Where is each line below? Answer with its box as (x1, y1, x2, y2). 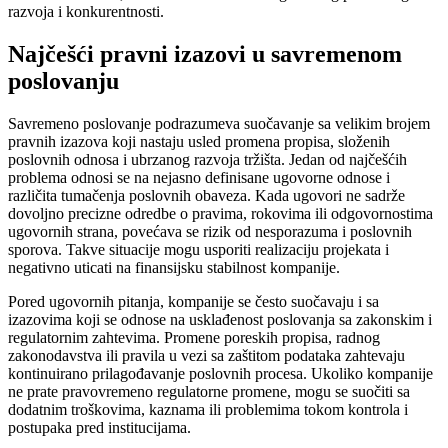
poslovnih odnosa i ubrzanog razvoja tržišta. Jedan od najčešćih (8, 151, 407, 169)
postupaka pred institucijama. (8, 419, 191, 437)
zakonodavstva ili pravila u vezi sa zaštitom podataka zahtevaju (8, 347, 405, 365)
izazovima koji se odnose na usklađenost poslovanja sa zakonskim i (8, 311, 432, 329)
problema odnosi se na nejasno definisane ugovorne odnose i (8, 169, 390, 187)
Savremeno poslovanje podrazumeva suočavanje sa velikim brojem (8, 115, 430, 133)
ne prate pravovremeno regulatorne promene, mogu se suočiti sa (8, 383, 410, 401)
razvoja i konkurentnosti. (8, 3, 164, 21)
